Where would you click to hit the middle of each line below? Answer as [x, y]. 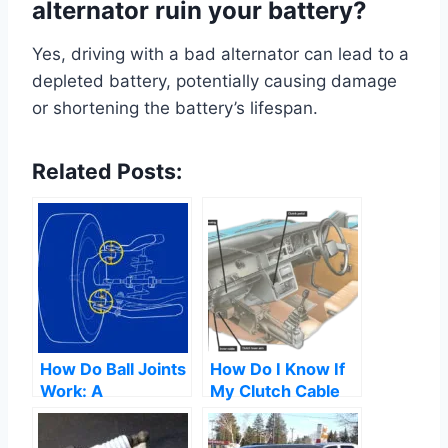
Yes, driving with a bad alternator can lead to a [220, 54]
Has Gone [248, 413]
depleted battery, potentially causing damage [214, 81]
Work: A [71, 391]
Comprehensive [103, 413]
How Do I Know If [277, 369]
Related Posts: [107, 171]
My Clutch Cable [275, 391]
